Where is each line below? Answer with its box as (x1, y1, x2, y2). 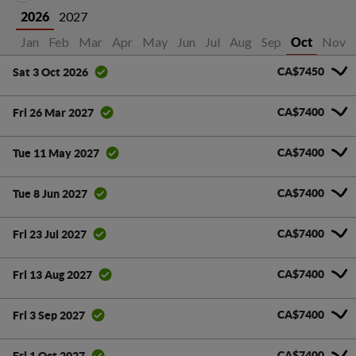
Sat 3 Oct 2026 (13, 65, 88, 79)
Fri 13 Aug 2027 (13, 268, 92, 281)
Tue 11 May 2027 (13, 146, 99, 160)
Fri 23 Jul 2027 (13, 227, 87, 241)
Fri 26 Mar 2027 (13, 106, 94, 119)
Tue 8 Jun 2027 (13, 187, 87, 200)
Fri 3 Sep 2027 (13, 308, 85, 322)
